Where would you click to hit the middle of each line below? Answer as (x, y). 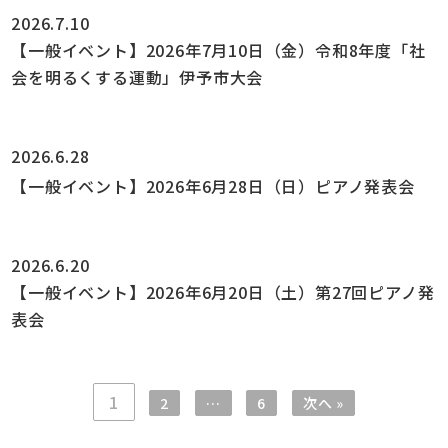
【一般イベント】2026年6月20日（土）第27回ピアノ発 (223, 291)
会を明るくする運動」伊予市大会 (137, 77)
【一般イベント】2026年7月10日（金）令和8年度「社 (218, 50)
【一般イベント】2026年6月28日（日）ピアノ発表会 (213, 185)
